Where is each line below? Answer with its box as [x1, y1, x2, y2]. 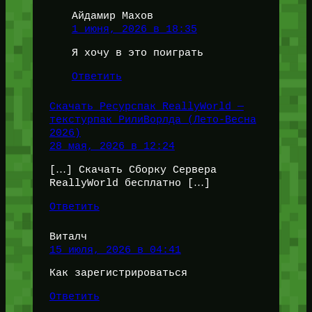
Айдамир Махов [71, 10, 153, 22]
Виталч [49, 231, 87, 242]
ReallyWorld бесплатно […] [49, 177, 210, 189]
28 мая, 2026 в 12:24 [49, 140, 175, 152]
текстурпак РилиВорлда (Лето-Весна [49, 114, 256, 125]
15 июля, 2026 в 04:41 [49, 244, 181, 256]
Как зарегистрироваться [49, 267, 187, 279]
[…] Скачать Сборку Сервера [49, 164, 217, 175]
